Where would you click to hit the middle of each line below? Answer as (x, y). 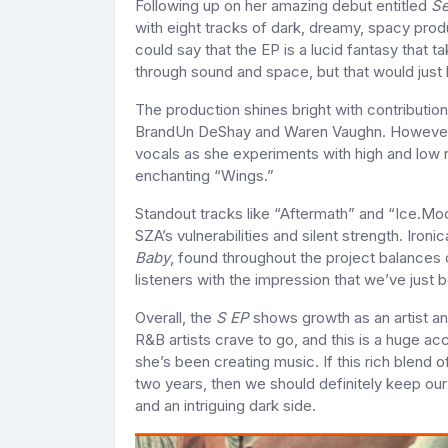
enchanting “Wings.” (204, 176)
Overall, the (175, 318)
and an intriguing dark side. (225, 406)
